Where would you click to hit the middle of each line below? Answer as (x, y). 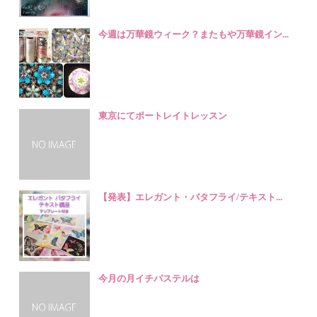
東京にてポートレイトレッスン (163, 115)
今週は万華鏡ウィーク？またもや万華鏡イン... (194, 34)
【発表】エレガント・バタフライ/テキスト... (191, 197)
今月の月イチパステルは (149, 278)
